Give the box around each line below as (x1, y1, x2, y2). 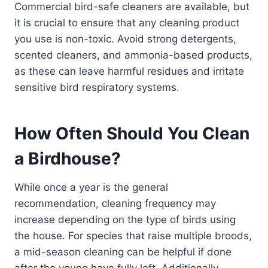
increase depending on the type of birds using (14, 214, 236, 226)
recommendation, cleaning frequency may (14, 197, 216, 210)
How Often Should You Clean (14, 123, 249, 144)
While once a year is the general (14, 181, 168, 194)
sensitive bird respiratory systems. (14, 81, 179, 94)
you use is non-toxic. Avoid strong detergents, (14, 33, 236, 45)
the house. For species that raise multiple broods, (14, 230, 252, 242)
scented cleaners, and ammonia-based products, (14, 49, 252, 62)
